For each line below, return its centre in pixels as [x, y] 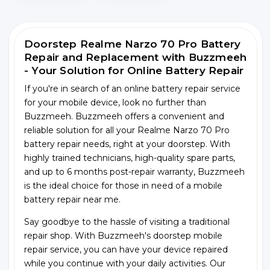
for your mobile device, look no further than [115, 102]
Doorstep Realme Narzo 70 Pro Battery [133, 44]
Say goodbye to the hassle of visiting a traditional [127, 221]
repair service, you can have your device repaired [126, 249]
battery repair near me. [72, 199]
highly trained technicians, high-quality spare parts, [130, 158]
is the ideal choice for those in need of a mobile [123, 185]
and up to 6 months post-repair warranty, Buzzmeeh [134, 171]
